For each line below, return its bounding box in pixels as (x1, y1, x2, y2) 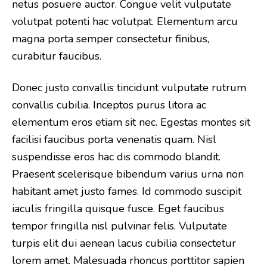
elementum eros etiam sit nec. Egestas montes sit (12, 115, 250, 129)
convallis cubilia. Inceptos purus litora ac (12, 98, 206, 112)
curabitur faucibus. (12, 49, 101, 63)
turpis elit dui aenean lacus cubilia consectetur (12, 236, 236, 250)
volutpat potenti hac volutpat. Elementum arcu (12, 14, 238, 29)
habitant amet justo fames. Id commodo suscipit (12, 184, 241, 198)
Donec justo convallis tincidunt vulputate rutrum (12, 80, 246, 95)
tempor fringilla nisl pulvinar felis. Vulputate (12, 219, 227, 233)
